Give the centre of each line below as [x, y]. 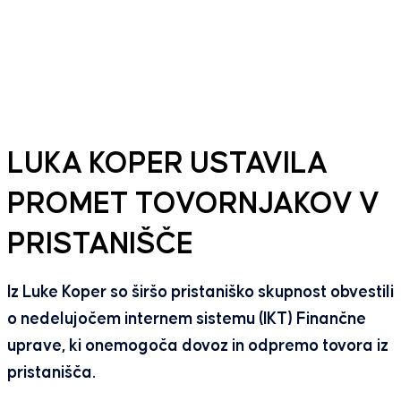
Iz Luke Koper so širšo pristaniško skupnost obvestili [200, 293]
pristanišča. [51, 373]
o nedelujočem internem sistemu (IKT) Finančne [186, 320]
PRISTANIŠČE [100, 245]
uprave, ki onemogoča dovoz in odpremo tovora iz [197, 346]
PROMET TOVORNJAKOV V [193, 205]
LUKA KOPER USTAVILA [167, 165]
